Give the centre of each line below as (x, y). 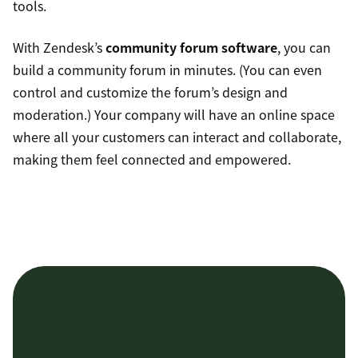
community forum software (191, 48)
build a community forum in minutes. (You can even (167, 70)
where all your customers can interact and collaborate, (177, 137)
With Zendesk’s (59, 48)
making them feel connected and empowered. (152, 159)
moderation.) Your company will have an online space (174, 115)
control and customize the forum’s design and (150, 92)
